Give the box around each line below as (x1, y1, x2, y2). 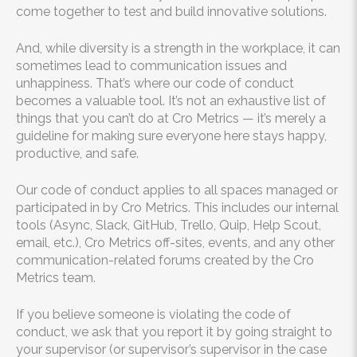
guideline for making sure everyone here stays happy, (16, 128, 327, 143)
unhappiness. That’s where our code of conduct (16, 76, 294, 91)
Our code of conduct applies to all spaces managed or (16, 182, 338, 198)
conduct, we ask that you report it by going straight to (16, 324, 332, 339)
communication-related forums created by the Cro (16, 253, 314, 268)
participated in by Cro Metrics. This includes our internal (16, 200, 339, 215)
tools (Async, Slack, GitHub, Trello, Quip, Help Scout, (16, 218, 321, 233)
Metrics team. (16, 270, 96, 285)
